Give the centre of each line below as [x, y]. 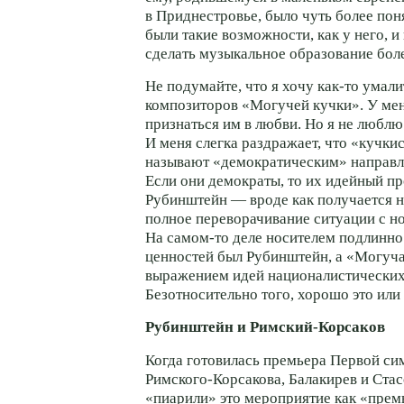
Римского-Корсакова [213, 379]
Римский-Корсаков [317, 327]
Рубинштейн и [197, 327]
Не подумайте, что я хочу [231, 87]
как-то [338, 87]
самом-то [198, 238]
